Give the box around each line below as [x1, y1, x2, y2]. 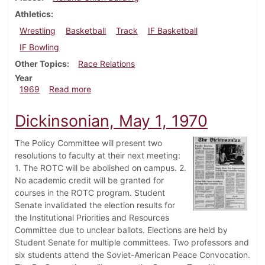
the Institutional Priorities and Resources [15, 212, 169, 223]
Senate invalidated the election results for [15, 200, 175, 211]
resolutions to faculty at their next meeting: [15, 150, 180, 161]
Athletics [15, 9, 51, 20]
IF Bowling [20, 42, 60, 53]
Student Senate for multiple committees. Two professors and [15, 237, 249, 248]
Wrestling [20, 25, 56, 36]
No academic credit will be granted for [15, 175, 164, 186]
